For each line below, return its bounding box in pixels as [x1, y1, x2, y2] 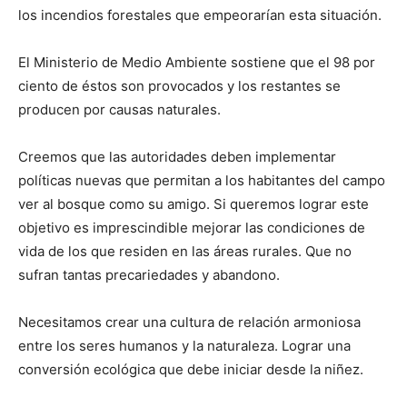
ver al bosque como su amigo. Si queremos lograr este [18, 195, 369, 213]
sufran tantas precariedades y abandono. [18, 266, 280, 284]
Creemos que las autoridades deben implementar [18, 148, 336, 166]
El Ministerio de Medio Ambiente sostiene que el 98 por [18, 54, 375, 72]
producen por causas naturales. [18, 101, 221, 119]
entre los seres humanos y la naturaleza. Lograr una [18, 337, 351, 355]
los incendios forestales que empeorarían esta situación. [18, 6, 382, 25]
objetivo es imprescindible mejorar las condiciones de [18, 219, 365, 237]
